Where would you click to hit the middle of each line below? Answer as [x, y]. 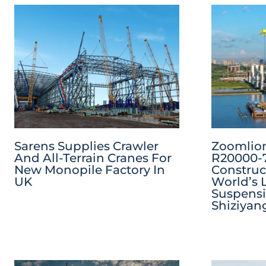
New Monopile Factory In [90, 170]
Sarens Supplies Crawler [86, 146]
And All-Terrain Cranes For [93, 158]
